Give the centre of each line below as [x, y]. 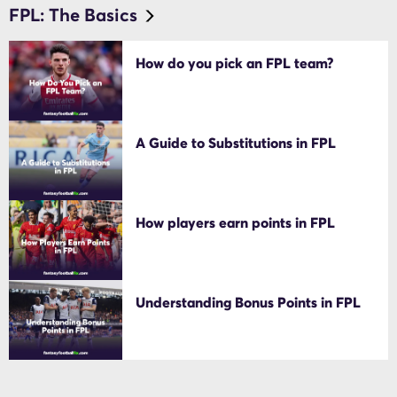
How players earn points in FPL [236, 222]
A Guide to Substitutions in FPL [236, 142]
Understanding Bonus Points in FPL [249, 302]
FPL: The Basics [73, 15]
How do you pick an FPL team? [235, 62]
